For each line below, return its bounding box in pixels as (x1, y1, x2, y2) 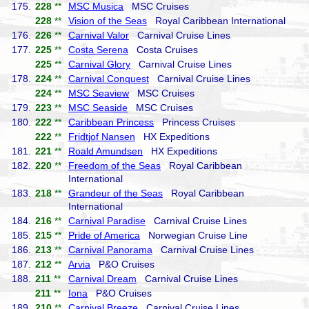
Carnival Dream (68, 273, 137, 284)
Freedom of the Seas (68, 160, 161, 171)
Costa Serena (68, 44, 128, 55)
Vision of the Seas (68, 15, 147, 26)
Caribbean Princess (68, 117, 154, 128)
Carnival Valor (68, 30, 129, 41)
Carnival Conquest (68, 73, 149, 84)
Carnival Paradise (68, 215, 146, 226)
